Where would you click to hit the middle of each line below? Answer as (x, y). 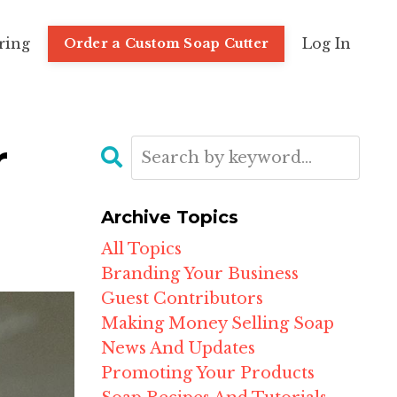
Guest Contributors (182, 299)
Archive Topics (169, 218)
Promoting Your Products (207, 374)
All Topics (141, 249)
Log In (327, 43)
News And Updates (178, 349)
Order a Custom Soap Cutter (166, 43)
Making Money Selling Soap (217, 324)
